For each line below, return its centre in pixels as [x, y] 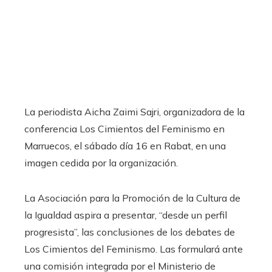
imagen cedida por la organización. [101, 163]
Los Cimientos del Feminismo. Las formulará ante [134, 249]
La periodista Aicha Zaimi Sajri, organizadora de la [134, 112]
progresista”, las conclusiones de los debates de [130, 232]
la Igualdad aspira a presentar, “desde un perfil [126, 215]
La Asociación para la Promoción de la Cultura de [132, 198]
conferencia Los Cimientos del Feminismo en [124, 129]
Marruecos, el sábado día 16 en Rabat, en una [125, 146]
